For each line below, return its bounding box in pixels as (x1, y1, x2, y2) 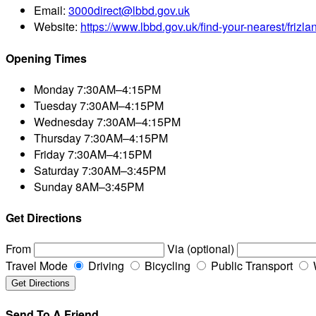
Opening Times (6, 49, 87, 66)
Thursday (34, 129, 81, 146)
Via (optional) (167, 241, 234, 257)
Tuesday (34, 97, 77, 114)
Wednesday (34, 113, 94, 130)
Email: (34, 2, 68, 19)
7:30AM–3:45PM (79, 162, 166, 178)
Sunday (34, 178, 73, 195)
